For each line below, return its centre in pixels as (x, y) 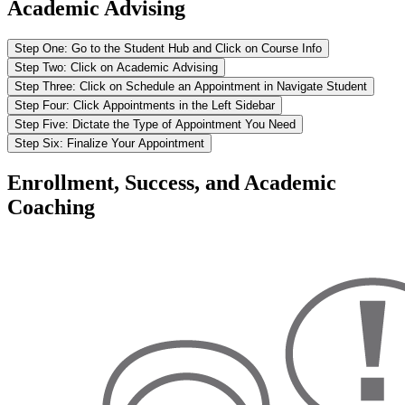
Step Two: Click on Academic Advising (116, 67)
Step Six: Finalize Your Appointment (109, 143)
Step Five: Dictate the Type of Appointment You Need (155, 124)
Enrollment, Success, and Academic (172, 182)
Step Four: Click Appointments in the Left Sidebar (145, 105)
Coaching (51, 207)
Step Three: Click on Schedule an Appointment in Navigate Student (191, 86)
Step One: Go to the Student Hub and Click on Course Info (168, 48)
